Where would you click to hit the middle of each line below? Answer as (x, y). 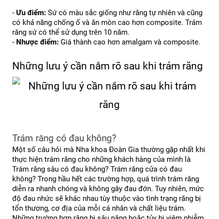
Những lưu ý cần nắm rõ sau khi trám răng (108, 66)
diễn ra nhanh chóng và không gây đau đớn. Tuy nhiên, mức (108, 189)
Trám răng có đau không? (64, 139)
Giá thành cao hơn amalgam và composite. (130, 42)
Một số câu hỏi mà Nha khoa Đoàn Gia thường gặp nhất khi (109, 150)
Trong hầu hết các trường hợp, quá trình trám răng (118, 179)
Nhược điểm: (37, 42)
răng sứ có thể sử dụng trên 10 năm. (71, 33)
